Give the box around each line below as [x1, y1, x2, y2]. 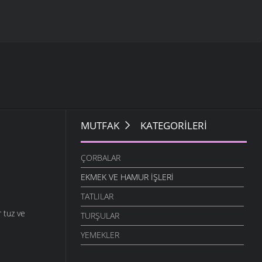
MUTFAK [80, 119, 119, 133]
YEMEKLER [80, 229, 119, 241]
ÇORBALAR [80, 152, 120, 164]
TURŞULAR [80, 210, 119, 222]
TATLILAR [80, 191, 113, 202]
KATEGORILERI [137, 119, 207, 133]
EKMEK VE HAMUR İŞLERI [80, 171, 174, 183]
